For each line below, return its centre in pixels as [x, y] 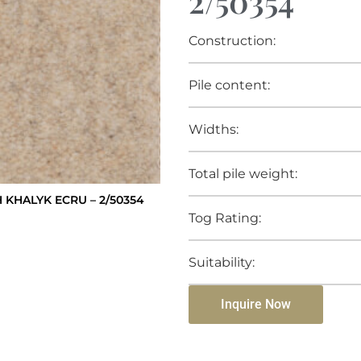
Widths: [214, 129]
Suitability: [222, 262]
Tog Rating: [225, 218]
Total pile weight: [243, 173]
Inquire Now [256, 304]
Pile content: [229, 85]
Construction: [232, 40]
